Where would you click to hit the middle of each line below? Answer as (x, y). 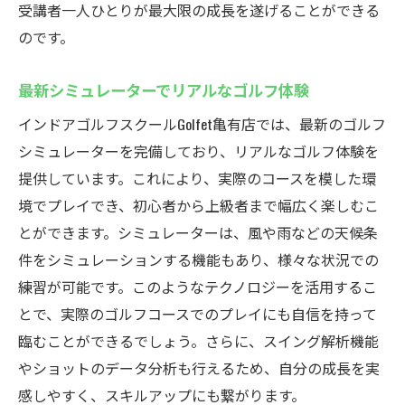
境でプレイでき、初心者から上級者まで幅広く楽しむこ (198, 205)
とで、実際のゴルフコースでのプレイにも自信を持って (198, 314)
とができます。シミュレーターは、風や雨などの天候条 (198, 232)
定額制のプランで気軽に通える (184, 60)
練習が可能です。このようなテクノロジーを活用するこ (198, 287)
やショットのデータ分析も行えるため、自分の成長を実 (199, 368)
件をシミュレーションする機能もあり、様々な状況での (198, 259)
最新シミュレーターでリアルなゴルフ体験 (164, 89)
